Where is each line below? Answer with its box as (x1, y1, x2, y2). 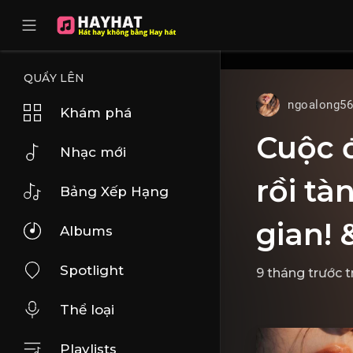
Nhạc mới (60, 144, 126, 160)
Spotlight (60, 262, 124, 278)
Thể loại (60, 302, 114, 318)
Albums (60, 223, 113, 239)
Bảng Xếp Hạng (60, 184, 169, 199)
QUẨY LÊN (24, 71, 84, 85)
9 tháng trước (256, 266, 342, 281)
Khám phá (60, 105, 132, 121)
